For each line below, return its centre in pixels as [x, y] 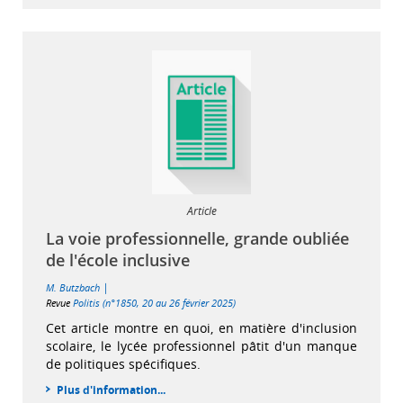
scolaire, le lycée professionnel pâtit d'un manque [201, 346]
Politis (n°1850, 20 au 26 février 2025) [154, 303]
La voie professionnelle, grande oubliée [197, 239]
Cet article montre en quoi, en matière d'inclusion [201, 328]
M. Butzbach [73, 288]
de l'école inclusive [118, 260]
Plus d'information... [111, 390]
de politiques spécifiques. [123, 364]
